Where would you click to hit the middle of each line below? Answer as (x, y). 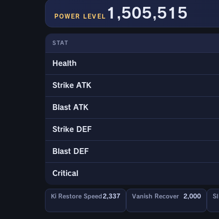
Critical (65, 174)
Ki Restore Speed (77, 196)
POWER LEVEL (80, 16)
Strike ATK (72, 86)
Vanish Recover (155, 196)
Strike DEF (72, 130)
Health (65, 64)
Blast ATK (70, 108)
